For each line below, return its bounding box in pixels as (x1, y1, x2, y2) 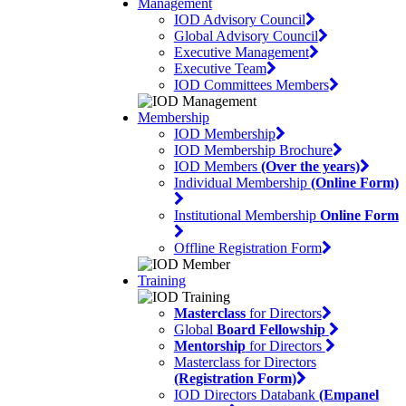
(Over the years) (260, 159, 360, 175)
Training (137, 273, 186, 289)
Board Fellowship (216, 322, 325, 338)
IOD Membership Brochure (173, 142, 333, 159)
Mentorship (173, 338, 246, 354)
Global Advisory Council (173, 28, 318, 44)
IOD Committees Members (173, 77, 329, 93)
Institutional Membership (173, 208, 320, 224)
